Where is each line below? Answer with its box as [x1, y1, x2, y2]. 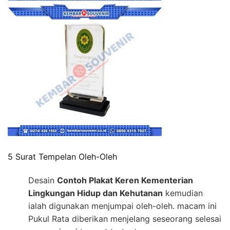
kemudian [163, 188, 203, 199]
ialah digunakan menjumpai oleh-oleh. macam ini [28, 201, 217, 212]
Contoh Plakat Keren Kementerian [57, 175, 193, 186]
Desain [28, 175, 57, 186]
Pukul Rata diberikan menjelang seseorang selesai [28, 214, 221, 224]
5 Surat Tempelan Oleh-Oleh [8, 151, 117, 162]
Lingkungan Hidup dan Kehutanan [28, 188, 163, 199]
